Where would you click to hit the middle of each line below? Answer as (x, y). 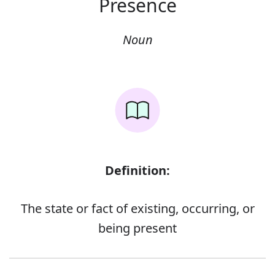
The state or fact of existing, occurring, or (137, 209)
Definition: (137, 171)
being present (137, 228)
